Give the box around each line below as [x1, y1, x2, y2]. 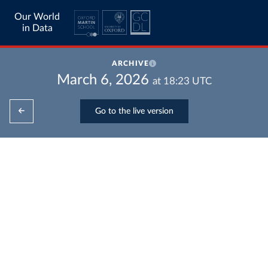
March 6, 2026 [56, 73, 149, 87]
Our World [14, 12, 60, 22]
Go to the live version [95, 106, 173, 115]
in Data [22, 23, 53, 33]
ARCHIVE [111, 60, 150, 67]
